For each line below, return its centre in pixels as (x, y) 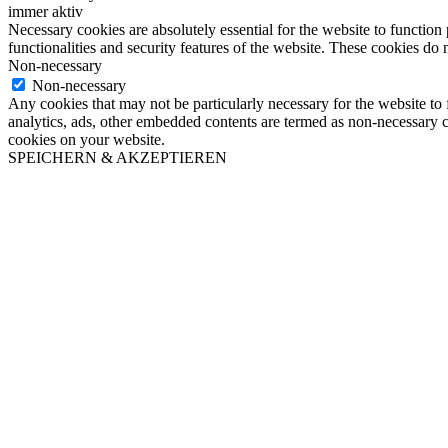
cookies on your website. (86, 140)
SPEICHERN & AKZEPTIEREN (117, 158)
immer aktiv (45, 12)
